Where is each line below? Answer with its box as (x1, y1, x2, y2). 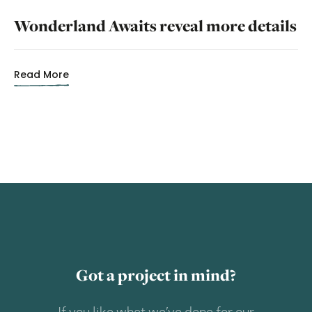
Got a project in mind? (75, 264, 236, 287)
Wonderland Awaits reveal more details (14, 15, 297, 38)
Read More (14, 68, 69, 82)
